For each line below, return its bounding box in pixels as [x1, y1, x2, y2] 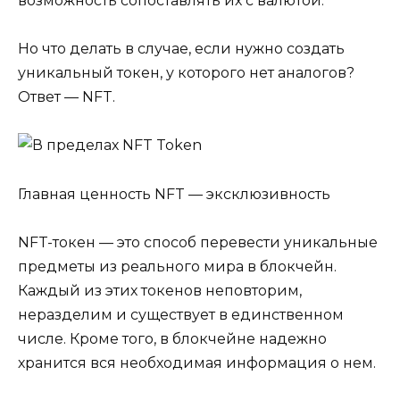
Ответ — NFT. [18, 88, 115, 106]
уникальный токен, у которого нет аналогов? [18, 64, 354, 82]
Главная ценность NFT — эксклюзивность [18, 185, 330, 203]
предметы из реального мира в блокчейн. [18, 257, 337, 275]
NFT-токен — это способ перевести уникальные [18, 233, 378, 251]
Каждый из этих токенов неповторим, [18, 281, 302, 299]
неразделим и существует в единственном [18, 305, 344, 323]
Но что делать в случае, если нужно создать [18, 40, 345, 58]
